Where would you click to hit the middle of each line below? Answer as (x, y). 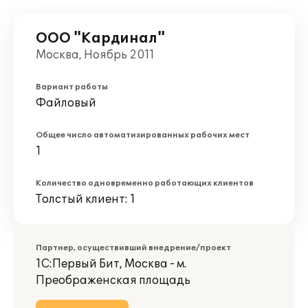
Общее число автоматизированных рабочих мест (143, 135)
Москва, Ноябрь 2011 (95, 55)
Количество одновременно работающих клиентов (145, 183)
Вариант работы (72, 87)
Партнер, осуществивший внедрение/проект (133, 248)
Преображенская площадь (113, 280)
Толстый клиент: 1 (86, 199)
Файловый (66, 103)
